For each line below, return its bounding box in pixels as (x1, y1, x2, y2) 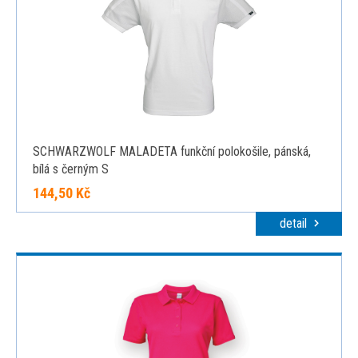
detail (279, 216, 310, 231)
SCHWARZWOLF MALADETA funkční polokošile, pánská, (33, 144, 311, 159)
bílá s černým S (33, 161, 109, 177)
